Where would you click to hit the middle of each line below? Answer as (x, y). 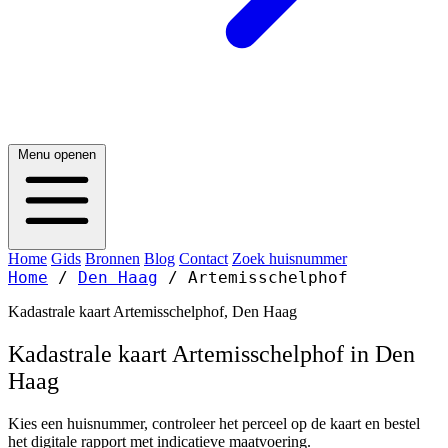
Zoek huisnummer (289, 258)
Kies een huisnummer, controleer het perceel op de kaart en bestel (214, 423)
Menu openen (57, 154)
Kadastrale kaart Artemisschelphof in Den (211, 353)
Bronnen (112, 258)
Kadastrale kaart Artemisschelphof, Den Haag (152, 311)
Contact (203, 258)
